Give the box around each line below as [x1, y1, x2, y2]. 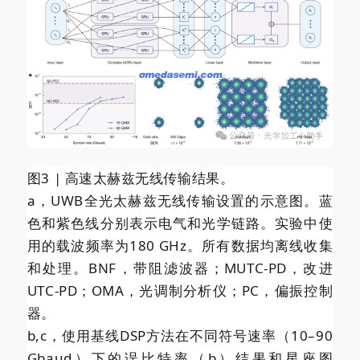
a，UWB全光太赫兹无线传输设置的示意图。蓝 [27, 191, 333, 211]
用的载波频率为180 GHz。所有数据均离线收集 [27, 236, 333, 256]
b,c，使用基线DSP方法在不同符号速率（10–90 [27, 326, 333, 346]
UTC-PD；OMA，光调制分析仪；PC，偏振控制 [27, 281, 333, 301]
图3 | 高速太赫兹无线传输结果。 [27, 169, 235, 188]
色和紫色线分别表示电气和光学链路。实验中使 [27, 214, 333, 233]
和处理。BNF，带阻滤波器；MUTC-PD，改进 [27, 259, 333, 278]
